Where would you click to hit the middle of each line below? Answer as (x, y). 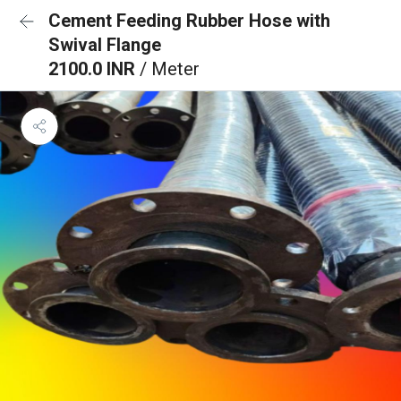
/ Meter (170, 69)
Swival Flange (105, 45)
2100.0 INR (94, 69)
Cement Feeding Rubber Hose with (189, 21)
